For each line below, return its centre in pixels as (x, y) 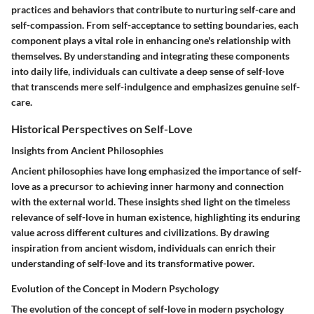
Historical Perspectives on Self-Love (102, 128)
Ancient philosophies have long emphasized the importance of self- (156, 170)
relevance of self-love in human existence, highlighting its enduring (156, 217)
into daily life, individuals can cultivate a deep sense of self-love (148, 71)
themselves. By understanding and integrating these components (150, 55)
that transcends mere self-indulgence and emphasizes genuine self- (156, 86)
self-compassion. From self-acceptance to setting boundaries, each (155, 25)
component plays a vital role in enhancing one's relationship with (151, 40)
